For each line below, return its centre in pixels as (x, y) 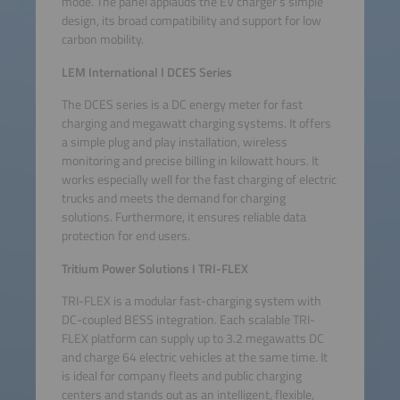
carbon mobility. (102, 39)
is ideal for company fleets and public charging (181, 375)
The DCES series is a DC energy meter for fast (182, 104)
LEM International (109, 73)
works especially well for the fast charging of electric (199, 179)
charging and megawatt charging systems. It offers (196, 123)
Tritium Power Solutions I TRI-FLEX (154, 269)
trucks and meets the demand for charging (173, 198)
